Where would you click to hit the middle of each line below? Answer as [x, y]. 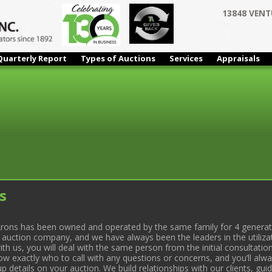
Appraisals [238, 58]
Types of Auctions [118, 58]
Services [186, 58]
